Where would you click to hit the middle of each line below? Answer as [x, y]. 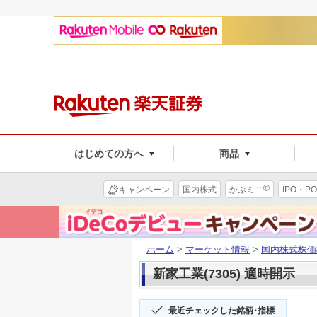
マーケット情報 [218, 249]
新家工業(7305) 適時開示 [224, 273]
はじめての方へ [109, 153]
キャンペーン [144, 189]
